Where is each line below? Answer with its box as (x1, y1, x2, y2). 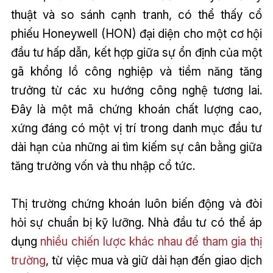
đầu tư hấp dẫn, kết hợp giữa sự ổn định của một (10, 45, 263, 60)
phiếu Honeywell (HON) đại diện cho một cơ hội (10, 26, 263, 41)
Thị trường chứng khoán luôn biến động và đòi (10, 196, 263, 211)
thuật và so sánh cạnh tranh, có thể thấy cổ (10, 7, 263, 23)
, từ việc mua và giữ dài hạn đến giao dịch (45, 253, 263, 268)
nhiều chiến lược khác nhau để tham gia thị (40, 234, 263, 249)
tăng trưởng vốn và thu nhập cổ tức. (10, 158, 195, 174)
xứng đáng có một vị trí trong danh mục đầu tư (10, 121, 263, 136)
